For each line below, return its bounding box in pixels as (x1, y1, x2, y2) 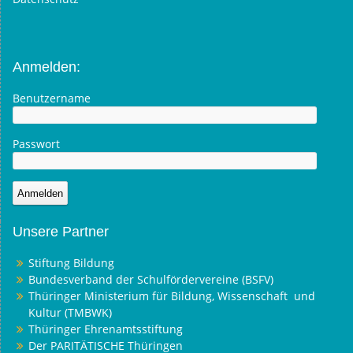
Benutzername (13, 91, 91, 106)
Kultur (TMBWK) (28, 305, 112, 320)
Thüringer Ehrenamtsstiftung (28, 321, 183, 336)
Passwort (13, 136, 60, 151)
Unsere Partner (13, 224, 109, 240)
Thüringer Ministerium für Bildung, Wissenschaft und (28, 288, 315, 303)
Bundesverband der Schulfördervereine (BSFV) (28, 272, 277, 287)
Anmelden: (13, 59, 80, 75)
